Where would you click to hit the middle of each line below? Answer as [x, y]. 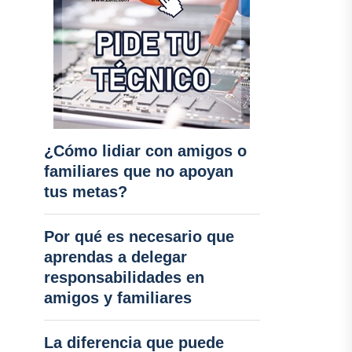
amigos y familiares [117, 298]
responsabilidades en [124, 277]
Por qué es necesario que [139, 236]
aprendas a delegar [115, 257]
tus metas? [85, 192]
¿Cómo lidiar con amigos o [145, 151]
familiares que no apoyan [138, 171]
